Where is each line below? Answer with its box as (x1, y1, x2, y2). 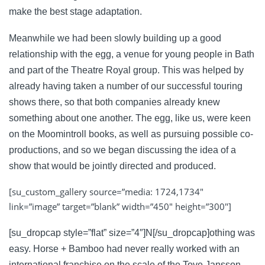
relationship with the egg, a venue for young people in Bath (9, 49, 254, 59)
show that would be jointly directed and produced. (9, 160, 216, 171)
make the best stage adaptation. (9, 6, 142, 17)
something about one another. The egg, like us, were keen (9, 112, 251, 123)
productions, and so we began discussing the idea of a (9, 144, 236, 155)
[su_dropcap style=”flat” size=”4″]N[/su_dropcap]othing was (9, 227, 255, 238)
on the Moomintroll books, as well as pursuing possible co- (9, 128, 253, 139)
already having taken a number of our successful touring (9, 80, 243, 91)
